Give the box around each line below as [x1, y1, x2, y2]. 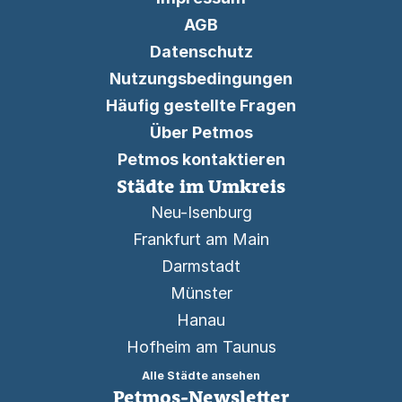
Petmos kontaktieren [117, 150, 285, 169]
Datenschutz [149, 42, 253, 61]
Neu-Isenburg [150, 203, 252, 222]
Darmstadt [162, 257, 240, 275]
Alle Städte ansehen [142, 369, 260, 382]
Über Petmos [149, 123, 253, 142]
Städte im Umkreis [117, 174, 285, 197]
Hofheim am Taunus [126, 337, 276, 356]
